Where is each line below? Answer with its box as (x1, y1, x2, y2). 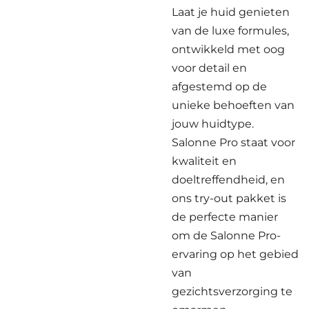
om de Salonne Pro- (172, 228, 281, 242)
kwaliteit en (172, 154, 237, 168)
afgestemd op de (172, 79, 267, 93)
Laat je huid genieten (172, 5, 290, 19)
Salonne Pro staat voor (172, 135, 295, 149)
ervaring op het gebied (172, 247, 299, 261)
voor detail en (172, 61, 247, 74)
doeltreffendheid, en (172, 172, 285, 186)
